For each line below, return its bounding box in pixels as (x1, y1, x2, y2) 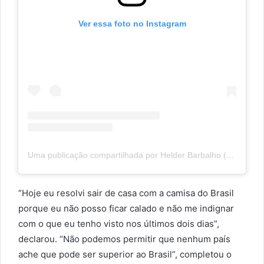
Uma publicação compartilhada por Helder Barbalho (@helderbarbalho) (226, 150, 235, 160)
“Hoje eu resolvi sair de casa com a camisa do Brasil (18, 187, 234, 199)
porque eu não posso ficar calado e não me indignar (18, 202, 234, 214)
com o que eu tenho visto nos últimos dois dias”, (18, 217, 219, 229)
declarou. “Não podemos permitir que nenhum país (18, 233, 230, 245)
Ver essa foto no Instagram (78, 18, 186, 28)
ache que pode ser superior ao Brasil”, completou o (18, 248, 232, 260)
